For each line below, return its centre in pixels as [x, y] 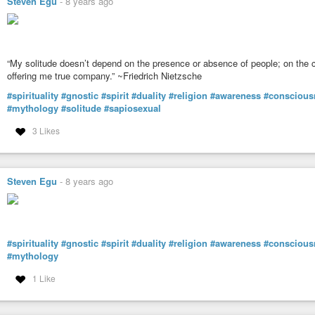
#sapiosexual [133, 108]
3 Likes [46, 131]
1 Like [44, 278]
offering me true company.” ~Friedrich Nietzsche [104, 75]
